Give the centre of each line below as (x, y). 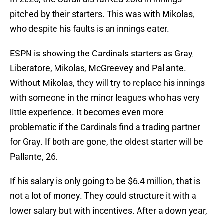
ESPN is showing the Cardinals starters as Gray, (102, 54)
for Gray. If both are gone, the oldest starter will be (107, 142)
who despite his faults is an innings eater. (91, 29)
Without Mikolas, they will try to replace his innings (107, 83)
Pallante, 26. (35, 157)
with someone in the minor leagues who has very (105, 98)
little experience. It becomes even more (87, 112)
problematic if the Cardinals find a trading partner (105, 127)
